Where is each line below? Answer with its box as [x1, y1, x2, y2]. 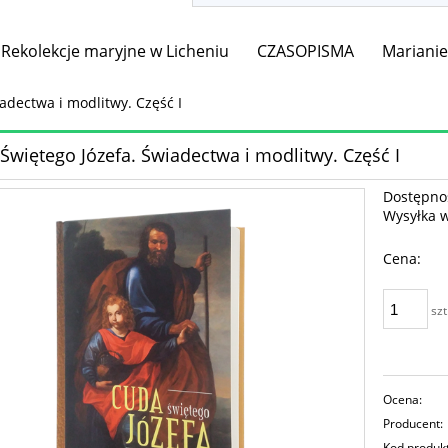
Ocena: [383, 391, 423, 409]
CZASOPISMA [257, 40, 355, 63]
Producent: [383, 415, 444, 433]
